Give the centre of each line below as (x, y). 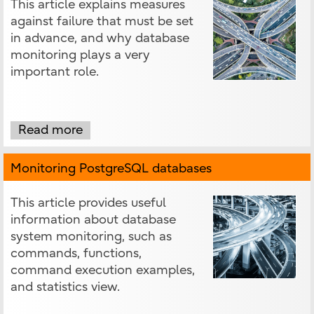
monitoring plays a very (80, 55)
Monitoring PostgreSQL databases (111, 169)
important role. (55, 72)
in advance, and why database (100, 39)
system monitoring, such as (91, 237)
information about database (93, 220)
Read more (50, 130)
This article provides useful (88, 203)
